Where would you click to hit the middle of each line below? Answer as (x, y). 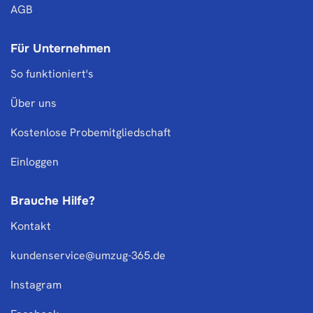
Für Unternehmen (60, 49)
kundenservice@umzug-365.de (88, 255)
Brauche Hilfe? (53, 201)
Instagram (36, 285)
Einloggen (35, 162)
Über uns (34, 103)
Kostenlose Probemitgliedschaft (91, 132)
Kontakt (31, 226)
